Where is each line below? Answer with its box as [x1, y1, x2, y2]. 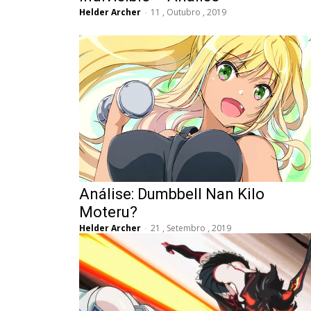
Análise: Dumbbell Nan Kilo [79, 185, 264, 203]
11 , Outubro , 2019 [151, 6, 226, 19]
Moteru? [79, 203, 137, 221]
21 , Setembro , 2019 [151, 222, 231, 235]
